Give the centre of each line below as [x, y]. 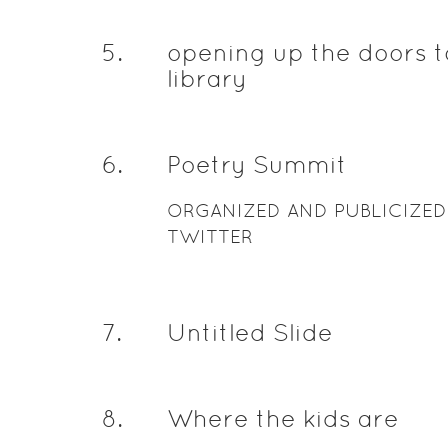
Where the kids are [282, 418]
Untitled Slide [249, 332]
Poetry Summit [256, 164]
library [206, 78]
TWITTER [209, 236]
